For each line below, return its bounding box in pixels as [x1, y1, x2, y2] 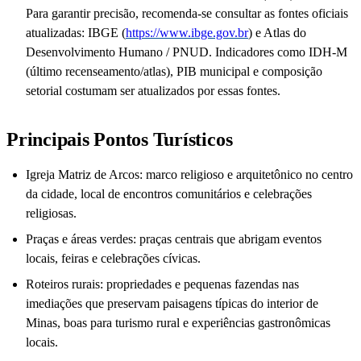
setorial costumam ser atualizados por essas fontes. [26, 84, 280, 98]
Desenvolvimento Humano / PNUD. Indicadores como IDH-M [26, 45, 347, 60]
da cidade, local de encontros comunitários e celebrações [26, 187, 312, 201]
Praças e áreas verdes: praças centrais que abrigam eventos [26, 232, 322, 247]
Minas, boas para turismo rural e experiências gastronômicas [26, 316, 330, 330]
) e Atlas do [248, 26, 306, 40]
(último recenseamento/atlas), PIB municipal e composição [26, 64, 322, 79]
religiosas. [26, 206, 77, 221]
